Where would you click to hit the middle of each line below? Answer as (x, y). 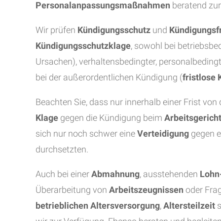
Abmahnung (114, 174)
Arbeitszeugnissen (146, 190)
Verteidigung (163, 133)
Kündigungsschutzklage (83, 46)
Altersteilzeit (189, 205)
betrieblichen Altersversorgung (98, 205)
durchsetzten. (62, 149)
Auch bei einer (62, 174)
